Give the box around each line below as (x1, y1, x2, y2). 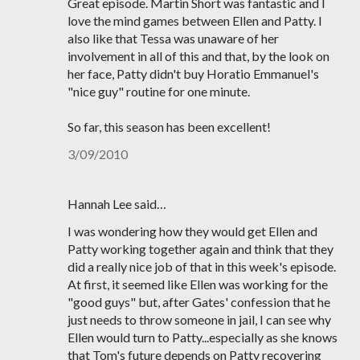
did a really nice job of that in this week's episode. (67, 259, 336, 274)
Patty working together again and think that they (67, 241, 333, 256)
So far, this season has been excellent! (67, 119, 271, 134)
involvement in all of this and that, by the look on (67, 48, 329, 63)
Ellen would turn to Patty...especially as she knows (67, 329, 337, 345)
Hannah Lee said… (67, 196, 166, 211)
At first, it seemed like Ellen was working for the (67, 276, 328, 292)
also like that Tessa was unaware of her (67, 31, 279, 46)
